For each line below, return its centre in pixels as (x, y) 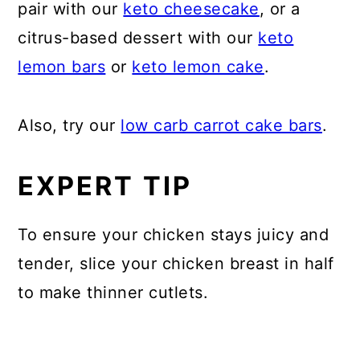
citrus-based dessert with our (138, 38)
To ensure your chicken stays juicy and (174, 235)
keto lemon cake (198, 67)
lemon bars (62, 67)
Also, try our (70, 126)
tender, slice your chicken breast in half (176, 264)
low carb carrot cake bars (221, 126)
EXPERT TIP (105, 186)
